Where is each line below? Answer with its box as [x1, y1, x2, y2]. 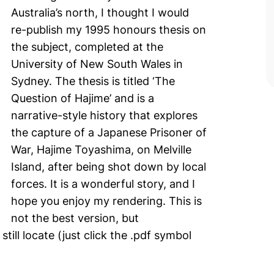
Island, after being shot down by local [11, 160, 206, 173]
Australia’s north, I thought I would [11, 6, 189, 19]
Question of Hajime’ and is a [11, 91, 154, 105]
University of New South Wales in [11, 57, 183, 70]
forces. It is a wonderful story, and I [11, 177, 195, 190]
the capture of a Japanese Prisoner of [11, 125, 207, 139]
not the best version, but [11, 211, 139, 224]
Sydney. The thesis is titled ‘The [11, 74, 175, 87]
